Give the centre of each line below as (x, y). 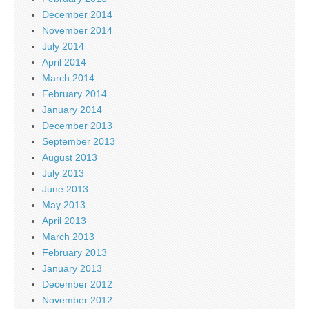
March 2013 (68, 237)
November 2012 (77, 300)
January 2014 (72, 110)
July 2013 (63, 173)
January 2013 (72, 268)
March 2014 (68, 78)
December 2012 (77, 284)
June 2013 (65, 189)
